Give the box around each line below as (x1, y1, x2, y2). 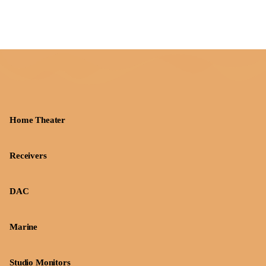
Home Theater (9, 115, 66, 125)
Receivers (9, 151, 47, 160)
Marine (9, 222, 38, 232)
